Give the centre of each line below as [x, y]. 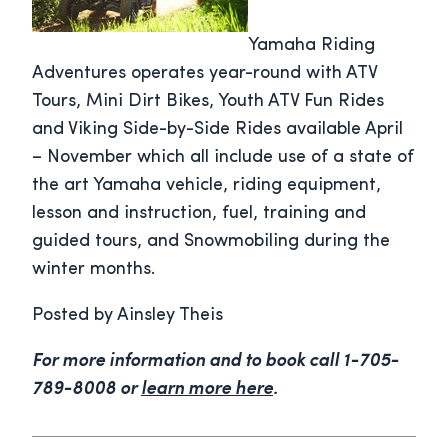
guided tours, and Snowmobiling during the [211, 242]
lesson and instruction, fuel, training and [199, 214]
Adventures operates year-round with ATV [204, 74]
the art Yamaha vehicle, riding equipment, [206, 186]
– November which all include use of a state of [223, 158]
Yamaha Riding [311, 46]
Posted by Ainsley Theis [127, 316]
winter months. [93, 270]
